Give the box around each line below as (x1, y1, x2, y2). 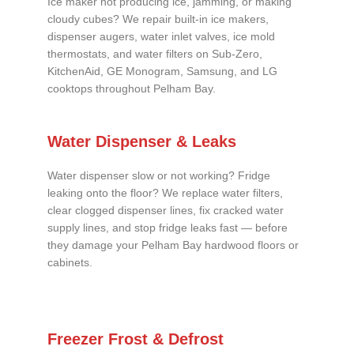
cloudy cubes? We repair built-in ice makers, (47, 13, 269, 26)
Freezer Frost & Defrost (47, 330, 224, 348)
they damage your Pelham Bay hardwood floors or (47, 239, 299, 252)
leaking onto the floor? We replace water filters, (47, 187, 283, 200)
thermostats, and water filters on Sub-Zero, (47, 48, 262, 61)
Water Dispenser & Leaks (47, 133, 236, 151)
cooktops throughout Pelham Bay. (47, 83, 216, 96)
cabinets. (47, 257, 92, 269)
